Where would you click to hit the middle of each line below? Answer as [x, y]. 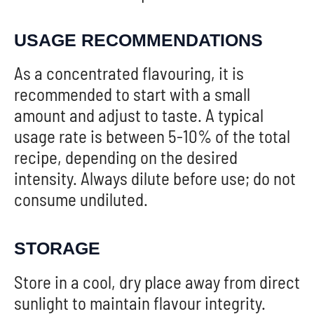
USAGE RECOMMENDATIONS [138, 40]
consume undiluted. [81, 199]
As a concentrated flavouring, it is [129, 73]
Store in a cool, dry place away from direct [157, 281]
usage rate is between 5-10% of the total [152, 136]
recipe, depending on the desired [126, 157]
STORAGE [57, 248]
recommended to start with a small [132, 94]
